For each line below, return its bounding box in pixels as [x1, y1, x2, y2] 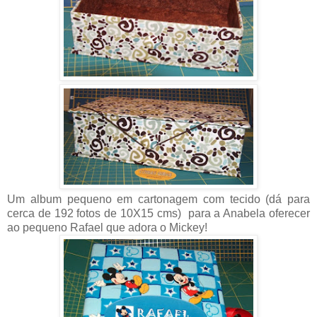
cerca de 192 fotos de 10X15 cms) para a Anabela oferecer [7, 207, 310, 220]
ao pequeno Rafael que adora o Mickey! [7, 221, 207, 234]
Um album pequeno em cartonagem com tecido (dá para [7, 193, 310, 206]
